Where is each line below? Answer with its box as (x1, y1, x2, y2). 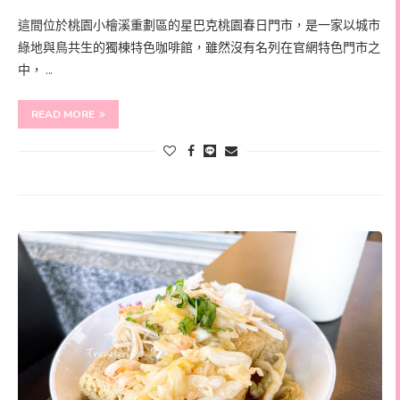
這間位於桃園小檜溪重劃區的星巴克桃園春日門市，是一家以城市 (18, 18, 380, 34)
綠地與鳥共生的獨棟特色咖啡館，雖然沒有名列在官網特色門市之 (18, 40, 380, 56)
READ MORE (31, 107, 95, 122)
